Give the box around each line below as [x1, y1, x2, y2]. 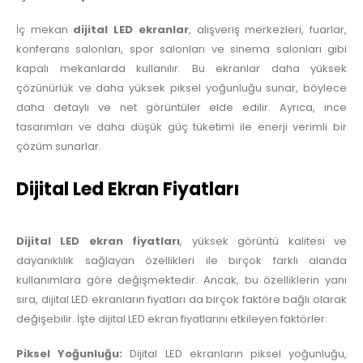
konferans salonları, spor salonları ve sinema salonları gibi [16, 41, 347, 58]
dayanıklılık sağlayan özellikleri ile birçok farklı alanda [16, 253, 347, 269]
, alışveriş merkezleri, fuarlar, [188, 22, 348, 38]
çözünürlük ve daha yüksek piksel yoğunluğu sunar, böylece [16, 80, 347, 96]
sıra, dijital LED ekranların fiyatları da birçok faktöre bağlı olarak [16, 292, 347, 308]
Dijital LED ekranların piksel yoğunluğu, [122, 345, 348, 361]
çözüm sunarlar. [16, 139, 101, 155]
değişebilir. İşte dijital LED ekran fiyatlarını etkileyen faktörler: [16, 311, 327, 327]
